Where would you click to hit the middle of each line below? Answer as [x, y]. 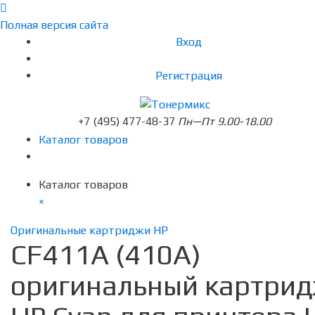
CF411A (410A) [106, 255]
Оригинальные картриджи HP [89, 231]
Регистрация [189, 76]
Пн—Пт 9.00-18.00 [225, 122]
